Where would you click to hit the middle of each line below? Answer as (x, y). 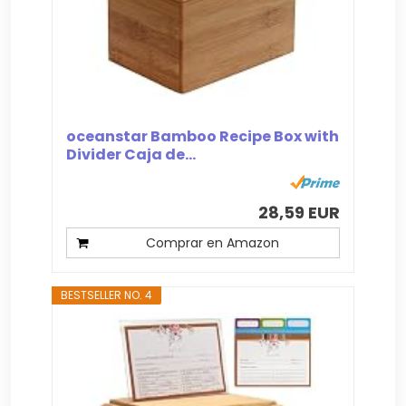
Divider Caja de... (131, 155)
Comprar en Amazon (212, 243)
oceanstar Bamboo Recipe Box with (203, 137)
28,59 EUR (299, 213)
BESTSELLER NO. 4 (107, 295)
